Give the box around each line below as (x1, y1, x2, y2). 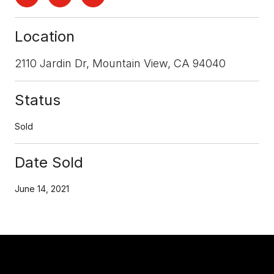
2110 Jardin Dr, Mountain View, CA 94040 (15, 56, 226, 70)
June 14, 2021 (15, 183, 69, 194)
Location (15, 27, 75, 45)
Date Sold (15, 153, 83, 171)
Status (15, 91, 61, 109)
